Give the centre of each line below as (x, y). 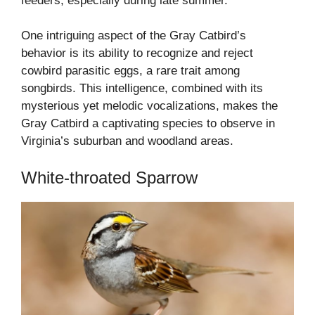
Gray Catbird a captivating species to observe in (148, 124)
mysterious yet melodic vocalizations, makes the (149, 106)
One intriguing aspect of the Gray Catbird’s (134, 36)
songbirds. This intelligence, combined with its (142, 89)
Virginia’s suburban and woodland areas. (127, 141)
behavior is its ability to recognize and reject (137, 53)
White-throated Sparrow (109, 177)
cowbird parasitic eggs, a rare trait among (130, 71)
